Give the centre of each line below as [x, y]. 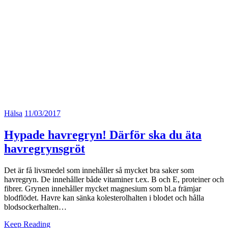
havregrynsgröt [45, 148]
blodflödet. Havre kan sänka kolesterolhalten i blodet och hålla [104, 197]
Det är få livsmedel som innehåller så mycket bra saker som [99, 170]
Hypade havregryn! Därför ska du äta [103, 135]
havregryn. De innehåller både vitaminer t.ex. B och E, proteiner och [114, 179]
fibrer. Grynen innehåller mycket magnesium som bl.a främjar [103, 188]
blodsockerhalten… [35, 207]
